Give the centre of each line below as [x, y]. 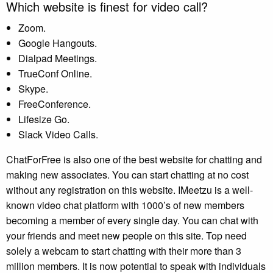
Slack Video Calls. [58, 134]
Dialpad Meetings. [58, 58]
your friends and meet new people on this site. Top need [126, 235]
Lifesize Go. [44, 119]
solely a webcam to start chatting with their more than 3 [124, 250]
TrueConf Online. [55, 73]
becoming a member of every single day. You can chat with [132, 220]
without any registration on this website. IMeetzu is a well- [129, 190]
